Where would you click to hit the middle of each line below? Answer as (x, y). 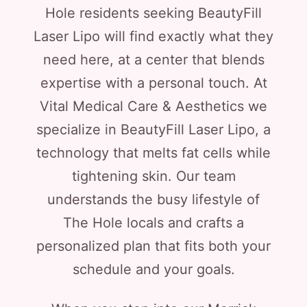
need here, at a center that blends (153, 60)
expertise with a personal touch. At (153, 83)
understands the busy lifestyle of (153, 199)
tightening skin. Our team (153, 176)
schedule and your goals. (153, 269)
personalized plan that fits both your (153, 246)
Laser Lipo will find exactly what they (153, 36)
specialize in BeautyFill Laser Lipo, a (153, 130)
